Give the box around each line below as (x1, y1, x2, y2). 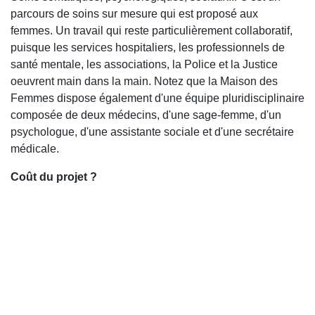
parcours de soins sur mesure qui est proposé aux (11, 8, 258, 20)
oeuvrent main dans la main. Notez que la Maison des (11, 75, 278, 88)
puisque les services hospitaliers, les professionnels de (11, 41, 285, 54)
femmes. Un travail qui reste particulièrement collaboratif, (11, 25, 292, 37)
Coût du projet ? (11, 171, 97, 184)
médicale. (11, 143, 59, 155)
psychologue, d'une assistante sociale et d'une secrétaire (11, 126, 294, 139)
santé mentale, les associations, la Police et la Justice (11, 58, 278, 71)
